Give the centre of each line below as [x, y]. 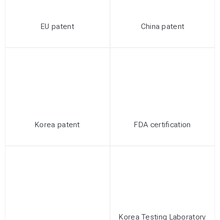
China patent [163, 27]
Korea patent [57, 125]
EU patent [57, 27]
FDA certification [163, 125]
